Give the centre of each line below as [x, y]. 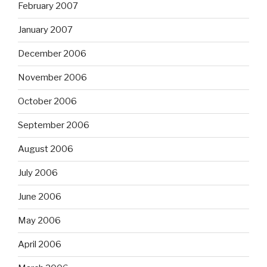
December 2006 [52, 54]
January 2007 [45, 30]
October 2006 [47, 102]
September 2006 [54, 125]
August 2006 [46, 149]
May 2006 [39, 221]
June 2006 [40, 197]
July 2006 [38, 173]
